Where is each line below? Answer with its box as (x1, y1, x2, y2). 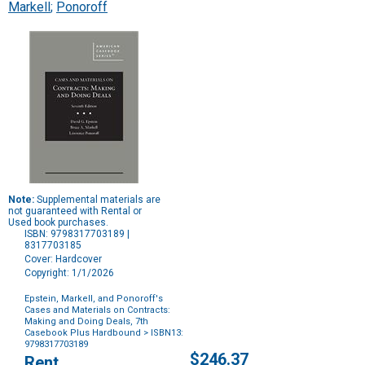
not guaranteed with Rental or (8, 205, 142, 218)
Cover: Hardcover (24, 253, 102, 266)
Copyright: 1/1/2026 (24, 267, 114, 279)
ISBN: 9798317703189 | (24, 228, 130, 240)
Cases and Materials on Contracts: (24, 305, 170, 316)
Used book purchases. (8, 217, 108, 229)
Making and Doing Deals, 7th (24, 316, 148, 328)
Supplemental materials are (34, 194, 161, 206)
